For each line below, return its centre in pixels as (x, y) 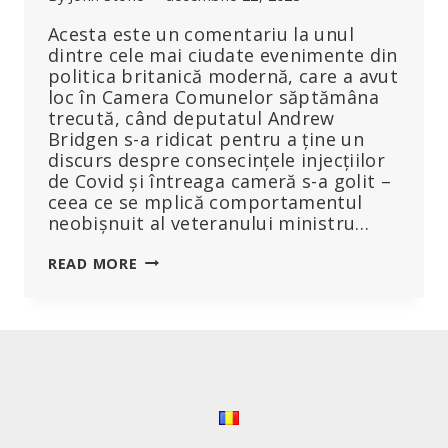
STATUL (167, 324)
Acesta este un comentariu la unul (201, 33)
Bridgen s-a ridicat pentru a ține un (206, 138)
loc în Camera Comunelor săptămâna (213, 96)
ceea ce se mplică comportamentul (205, 201)
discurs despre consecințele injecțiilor (217, 159)
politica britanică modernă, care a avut (223, 75)
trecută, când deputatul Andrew (191, 117)
